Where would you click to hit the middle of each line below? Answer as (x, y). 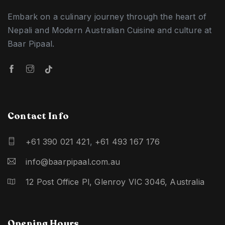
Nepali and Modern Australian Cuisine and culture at (110, 30)
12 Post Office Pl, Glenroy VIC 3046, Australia (115, 182)
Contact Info (38, 116)
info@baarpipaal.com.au (73, 162)
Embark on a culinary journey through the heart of (107, 17)
